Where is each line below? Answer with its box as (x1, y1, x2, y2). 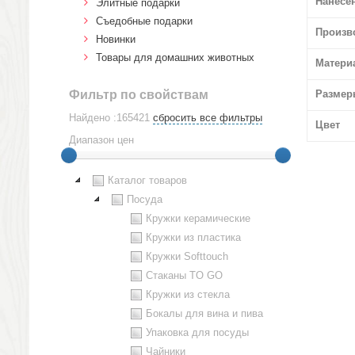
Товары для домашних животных (96, 52, 254, 63)
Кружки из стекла (146, 288, 230, 300)
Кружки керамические (146, 212, 250, 224)
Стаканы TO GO (146, 269, 223, 281)
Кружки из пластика (146, 231, 241, 243)
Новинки (96, 33, 136, 45)
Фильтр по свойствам (69, 88, 208, 101)
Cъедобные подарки (96, 15, 193, 27)
